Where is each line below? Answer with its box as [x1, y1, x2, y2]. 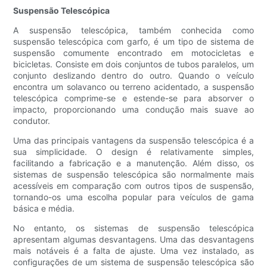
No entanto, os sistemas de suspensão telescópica [13, 223, 254, 234]
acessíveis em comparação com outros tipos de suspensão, [13, 181, 254, 191]
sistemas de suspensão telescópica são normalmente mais [13, 169, 254, 180]
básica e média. [13, 203, 75, 214]
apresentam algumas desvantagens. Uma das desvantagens [13, 234, 254, 245]
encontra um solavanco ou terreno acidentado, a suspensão [13, 82, 254, 92]
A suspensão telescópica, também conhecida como [13, 25, 254, 36]
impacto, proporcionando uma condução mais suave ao [13, 104, 254, 115]
